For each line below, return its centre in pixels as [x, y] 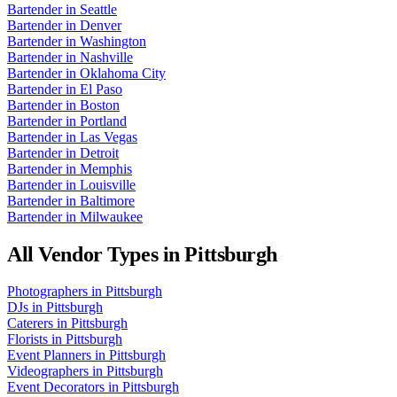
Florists [27, 339]
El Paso [101, 89]
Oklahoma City [123, 73]
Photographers [47, 292]
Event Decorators [56, 387]
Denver [101, 25]
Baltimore [107, 200]
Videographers [48, 371]
